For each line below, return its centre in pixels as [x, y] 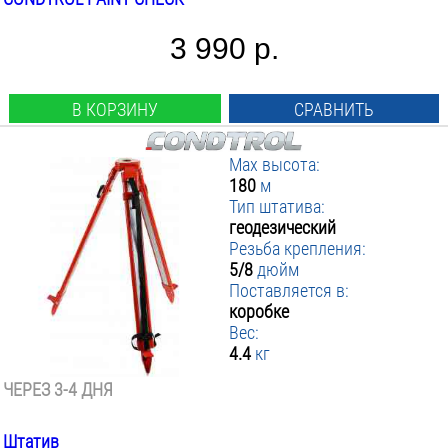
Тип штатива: [277, 206]
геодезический [283, 227]
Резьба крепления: [298, 248]
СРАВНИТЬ [334, 109]
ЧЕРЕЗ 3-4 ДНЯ [58, 389]
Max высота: [275, 164]
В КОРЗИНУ [114, 109]
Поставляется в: [289, 290]
